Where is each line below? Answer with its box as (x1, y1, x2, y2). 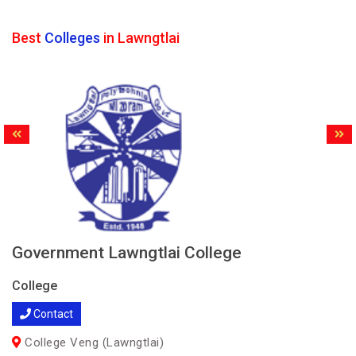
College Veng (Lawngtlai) (21, 335, 164, 350)
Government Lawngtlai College (12, 243, 242, 262)
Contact (31, 308, 73, 320)
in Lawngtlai (100, 29, 180, 46)
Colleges (44, 29, 100, 46)
